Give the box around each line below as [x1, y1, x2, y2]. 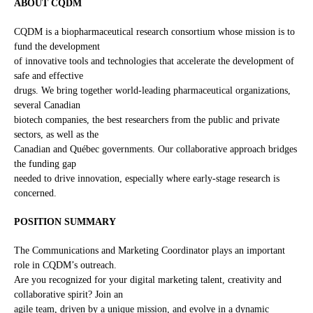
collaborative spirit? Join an [14, 289, 123, 300]
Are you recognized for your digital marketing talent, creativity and [14, 275, 282, 286]
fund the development [14, 41, 100, 52]
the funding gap [14, 159, 76, 170]
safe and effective [14, 71, 83, 82]
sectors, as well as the [14, 129, 99, 140]
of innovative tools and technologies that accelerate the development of [14, 56, 294, 67]
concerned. [14, 188, 57, 199]
